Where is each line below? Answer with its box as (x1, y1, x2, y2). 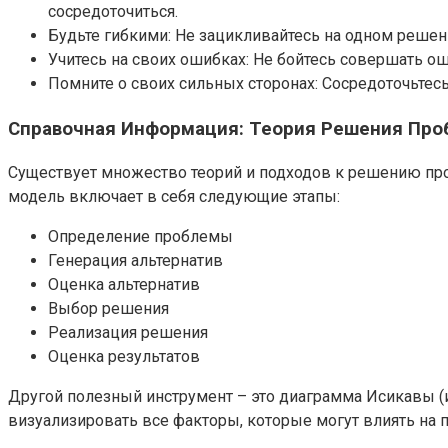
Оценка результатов (48, 347, 200, 367)
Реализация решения (48, 323, 208, 343)
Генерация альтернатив (48, 251, 223, 271)
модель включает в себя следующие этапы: (8, 187, 340, 207)
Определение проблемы (48, 227, 233, 247)
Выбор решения (48, 299, 169, 319)
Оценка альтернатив (48, 275, 200, 295)
